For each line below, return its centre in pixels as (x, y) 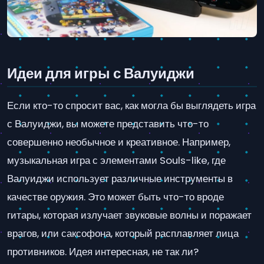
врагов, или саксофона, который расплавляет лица (123, 233)
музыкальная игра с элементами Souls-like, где (116, 160)
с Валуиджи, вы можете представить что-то (108, 123)
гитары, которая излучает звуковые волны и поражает (129, 215)
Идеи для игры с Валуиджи (101, 74)
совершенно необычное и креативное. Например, (119, 142)
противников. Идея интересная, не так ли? (103, 251)
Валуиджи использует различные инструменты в (120, 178)
